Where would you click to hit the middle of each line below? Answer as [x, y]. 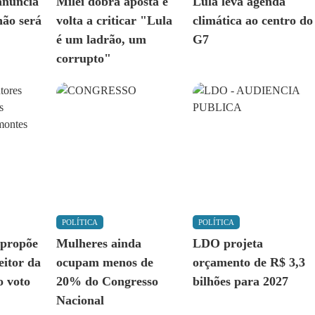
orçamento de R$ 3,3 [249, 263]
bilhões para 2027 [240, 282]
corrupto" [83, 59]
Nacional [80, 301]
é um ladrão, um [101, 40]
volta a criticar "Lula [114, 21]
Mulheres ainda [98, 244]
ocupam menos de [104, 263]
